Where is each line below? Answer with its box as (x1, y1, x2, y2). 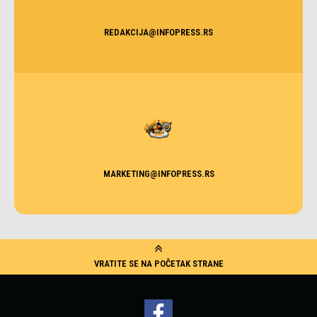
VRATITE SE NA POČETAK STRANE (93, 258, 224, 270)
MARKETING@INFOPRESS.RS (103, 168, 214, 179)
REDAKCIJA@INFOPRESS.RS (104, 26, 213, 38)
